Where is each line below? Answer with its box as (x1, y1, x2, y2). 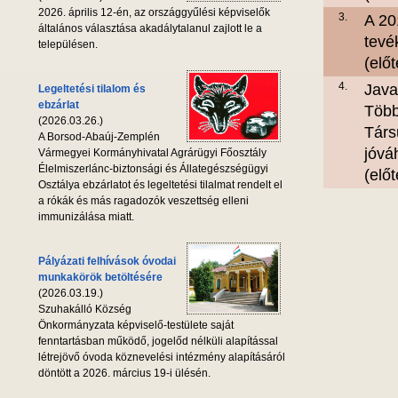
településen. (38, 38, 98, 52)
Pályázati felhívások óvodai (38, 255, 176, 268)
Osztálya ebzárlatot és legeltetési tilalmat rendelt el (38, 179, 283, 192)
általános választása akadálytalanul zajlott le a (38, 22, 262, 36)
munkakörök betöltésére (38, 271, 163, 284)
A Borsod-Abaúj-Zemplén (38, 131, 160, 144)
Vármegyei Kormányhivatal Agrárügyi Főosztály (38, 147, 267, 160)
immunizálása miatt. (38, 211, 134, 224)
